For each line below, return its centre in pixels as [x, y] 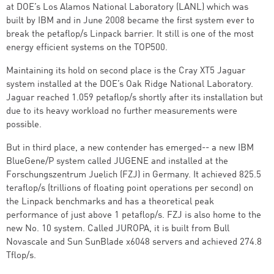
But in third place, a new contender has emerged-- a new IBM [130, 148]
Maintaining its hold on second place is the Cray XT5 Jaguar [126, 71]
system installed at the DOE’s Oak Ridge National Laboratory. [130, 85]
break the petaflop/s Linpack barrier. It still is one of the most [130, 35]
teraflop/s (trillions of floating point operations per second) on [130, 189]
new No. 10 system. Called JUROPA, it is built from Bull [118, 229]
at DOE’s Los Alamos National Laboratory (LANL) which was [127, 8]
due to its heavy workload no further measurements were [122, 112]
